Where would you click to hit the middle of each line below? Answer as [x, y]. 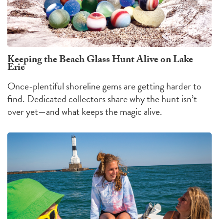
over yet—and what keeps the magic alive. [85, 112]
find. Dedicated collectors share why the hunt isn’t [102, 99]
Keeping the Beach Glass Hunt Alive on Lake [100, 61]
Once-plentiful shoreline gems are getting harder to [104, 86]
